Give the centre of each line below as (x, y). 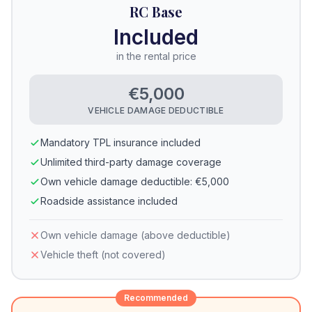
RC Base (156, 11)
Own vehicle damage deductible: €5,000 (135, 181)
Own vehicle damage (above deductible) (135, 235)
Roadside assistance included (109, 201)
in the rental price (156, 56)
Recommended (156, 298)
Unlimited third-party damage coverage (131, 162)
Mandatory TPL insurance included (120, 142)
